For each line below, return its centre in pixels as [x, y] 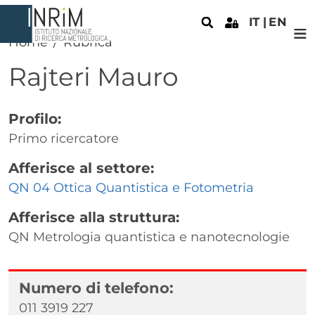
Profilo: [35, 119]
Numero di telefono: [96, 288]
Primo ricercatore [64, 139]
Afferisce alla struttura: [94, 217]
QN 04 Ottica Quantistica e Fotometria [131, 188]
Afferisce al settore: [81, 168]
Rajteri [50, 77]
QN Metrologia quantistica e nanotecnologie [149, 237]
